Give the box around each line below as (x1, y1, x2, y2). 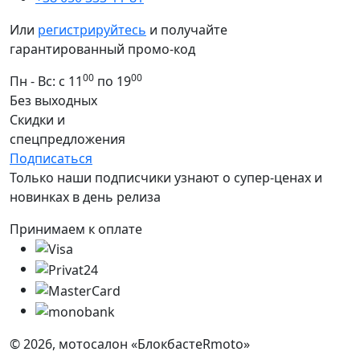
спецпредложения (10, 129, 125, 148)
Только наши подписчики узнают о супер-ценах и (10, 168, 322, 186)
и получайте (146, 20, 227, 39)
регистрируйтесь (38, 20, 146, 39)
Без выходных (10, 91, 97, 109)
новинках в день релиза (10, 187, 161, 206)
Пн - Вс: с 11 (10, 72, 83, 90)
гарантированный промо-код (10, 39, 195, 58)
